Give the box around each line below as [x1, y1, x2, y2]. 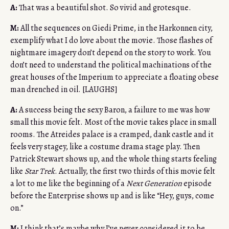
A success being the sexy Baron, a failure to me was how [19, 104, 210, 116]
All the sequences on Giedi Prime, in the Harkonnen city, [19, 22, 213, 34]
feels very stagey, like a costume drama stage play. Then [10, 141, 200, 153]
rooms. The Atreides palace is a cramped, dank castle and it [10, 129, 214, 141]
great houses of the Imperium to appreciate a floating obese [10, 72, 219, 83]
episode [182, 178, 212, 190]
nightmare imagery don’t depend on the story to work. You [10, 47, 211, 59]
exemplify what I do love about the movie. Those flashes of [10, 35, 212, 47]
